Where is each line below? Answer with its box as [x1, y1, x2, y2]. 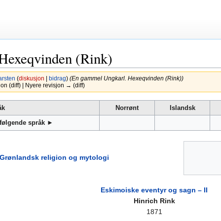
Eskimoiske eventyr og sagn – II [101, 186, 208, 194]
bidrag [48, 75, 66, 82]
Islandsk [169, 104, 195, 112]
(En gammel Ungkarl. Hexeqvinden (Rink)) [69, 75, 184, 82]
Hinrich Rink [133, 197, 175, 205]
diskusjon [18, 75, 44, 82]
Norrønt [115, 104, 139, 112]
